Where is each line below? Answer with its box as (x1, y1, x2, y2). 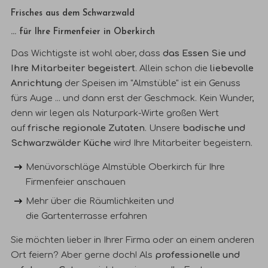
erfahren (108, 211, 148, 221)
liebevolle (210, 63, 254, 74)
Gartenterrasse (41, 211, 108, 221)
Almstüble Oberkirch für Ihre (100, 162, 226, 172)
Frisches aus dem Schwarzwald (11, 8, 135, 18)
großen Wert (164, 108, 220, 118)
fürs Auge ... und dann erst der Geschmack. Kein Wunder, (11, 93, 254, 103)
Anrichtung (11, 78, 63, 89)
